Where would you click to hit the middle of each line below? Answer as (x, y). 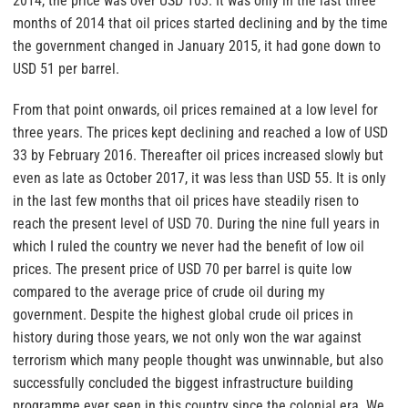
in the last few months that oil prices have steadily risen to (186, 201)
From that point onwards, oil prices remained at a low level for (195, 110)
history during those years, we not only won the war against (187, 338)
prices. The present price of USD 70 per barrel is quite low (182, 270)
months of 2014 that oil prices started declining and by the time (200, 24)
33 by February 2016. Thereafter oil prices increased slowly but (198, 156)
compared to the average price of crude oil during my (169, 292)
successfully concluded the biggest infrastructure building (183, 383)
